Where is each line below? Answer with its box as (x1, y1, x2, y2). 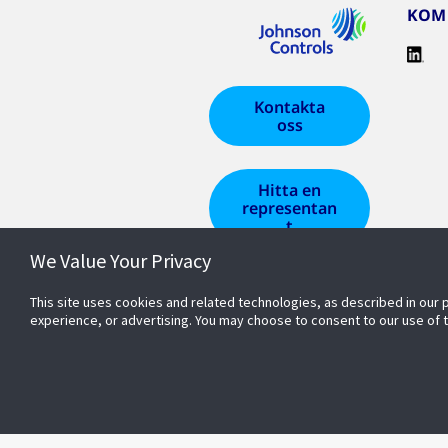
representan (242, 197, 338, 219)
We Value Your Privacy (30, 248, 211, 273)
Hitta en (258, 179, 322, 201)
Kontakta (254, 96, 326, 118)
